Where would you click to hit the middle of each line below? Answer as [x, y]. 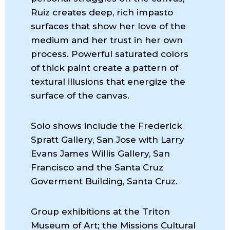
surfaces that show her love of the [108, 26]
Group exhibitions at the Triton [100, 212]
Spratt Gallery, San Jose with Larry [108, 140]
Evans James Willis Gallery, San [100, 154]
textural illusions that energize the [108, 82]
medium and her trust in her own [107, 40]
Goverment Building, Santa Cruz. [104, 181]
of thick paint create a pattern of [104, 68]
